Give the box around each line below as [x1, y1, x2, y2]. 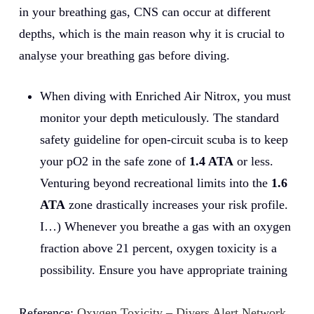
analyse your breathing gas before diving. [18, 48, 230, 62]
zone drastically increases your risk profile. [64, 197, 288, 212]
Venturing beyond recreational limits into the [39, 175, 271, 190]
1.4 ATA [189, 153, 233, 168]
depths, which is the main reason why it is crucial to [18, 26, 285, 41]
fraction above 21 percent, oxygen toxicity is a [39, 240, 277, 255]
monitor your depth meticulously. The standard [39, 110, 279, 125]
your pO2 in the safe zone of [39, 153, 189, 168]
